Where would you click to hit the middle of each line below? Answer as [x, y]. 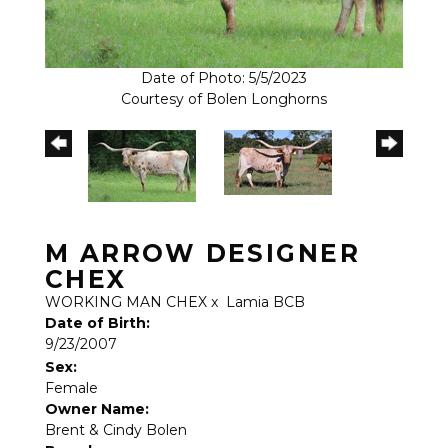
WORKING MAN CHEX [126, 301]
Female [71, 387]
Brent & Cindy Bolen [116, 429]
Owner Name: [97, 408]
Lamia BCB [265, 301]
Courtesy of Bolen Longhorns [224, 98]
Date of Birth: [97, 322]
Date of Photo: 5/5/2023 [224, 77]
